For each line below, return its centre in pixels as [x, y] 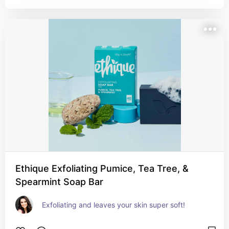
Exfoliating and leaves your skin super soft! [113, 205]
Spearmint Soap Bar [59, 182]
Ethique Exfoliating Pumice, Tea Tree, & [102, 168]
